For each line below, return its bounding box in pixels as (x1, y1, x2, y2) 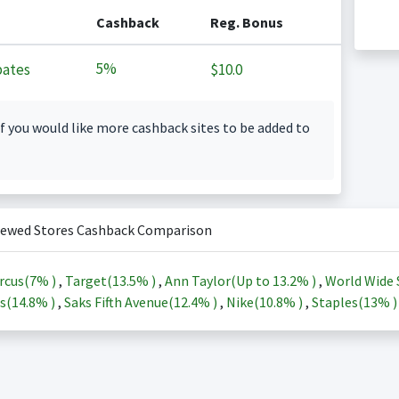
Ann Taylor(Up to (164, 272, 273, 289)
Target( (64, 272, 112, 289)
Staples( (311, 293, 363, 311)
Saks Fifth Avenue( (63, 293, 174, 311)
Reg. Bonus (209, 13, 283, 31)
